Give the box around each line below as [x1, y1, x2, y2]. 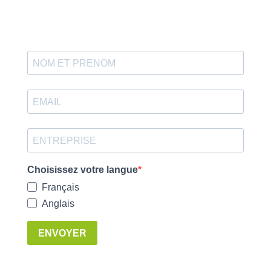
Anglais [42, 198, 74, 209]
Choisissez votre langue [27, 165, 138, 175]
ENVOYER [38, 227, 87, 238]
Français [42, 182, 79, 192]
